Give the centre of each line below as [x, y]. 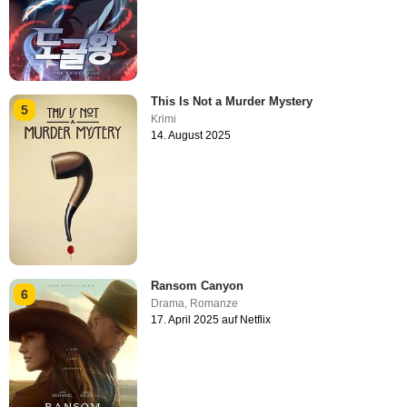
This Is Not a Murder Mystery [232, 101]
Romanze [214, 304]
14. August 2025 [191, 135]
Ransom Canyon [198, 286]
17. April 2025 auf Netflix [211, 320]
